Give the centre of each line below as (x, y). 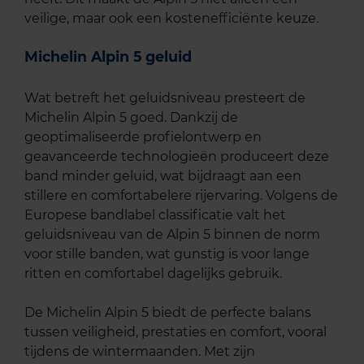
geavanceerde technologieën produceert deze (177, 157)
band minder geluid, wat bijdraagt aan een (163, 176)
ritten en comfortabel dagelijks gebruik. (153, 274)
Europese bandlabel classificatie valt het (155, 215)
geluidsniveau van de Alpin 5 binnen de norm (172, 235)
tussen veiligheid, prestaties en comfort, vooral (175, 332)
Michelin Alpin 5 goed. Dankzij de (131, 118)
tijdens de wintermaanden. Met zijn (140, 352)
